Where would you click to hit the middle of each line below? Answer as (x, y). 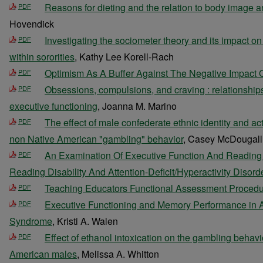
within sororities (42, 57)
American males (43, 254)
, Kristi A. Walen (85, 221)
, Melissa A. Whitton (118, 254)
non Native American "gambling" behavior (96, 139)
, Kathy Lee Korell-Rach (124, 57)
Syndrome (31, 221)
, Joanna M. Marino (137, 106)
